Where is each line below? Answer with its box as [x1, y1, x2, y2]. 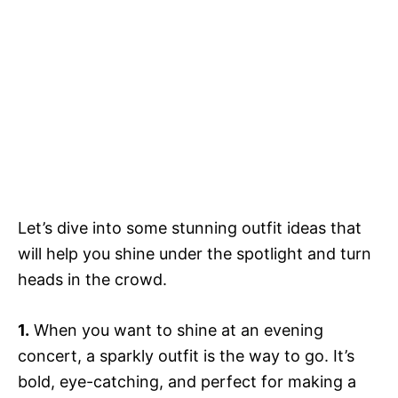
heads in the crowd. [18, 270, 167, 290]
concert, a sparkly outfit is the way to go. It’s [18, 346, 354, 366]
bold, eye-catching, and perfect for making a [18, 372, 356, 392]
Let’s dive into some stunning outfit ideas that [18, 219, 362, 238]
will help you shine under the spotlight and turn [18, 244, 371, 264]
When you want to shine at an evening [29, 321, 323, 340]
